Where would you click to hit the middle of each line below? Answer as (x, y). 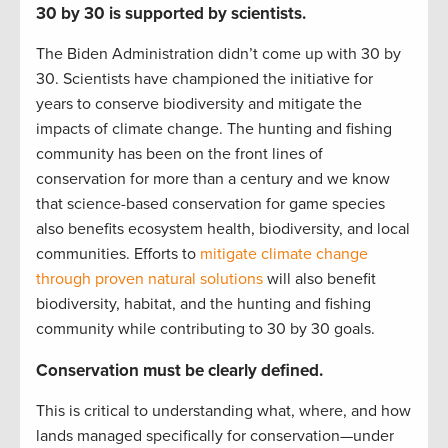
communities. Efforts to (118, 254)
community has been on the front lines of (179, 154)
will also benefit (319, 279)
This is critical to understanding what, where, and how (223, 411)
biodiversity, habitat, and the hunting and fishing (203, 304)
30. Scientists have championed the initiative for (204, 79)
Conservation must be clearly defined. (179, 371)
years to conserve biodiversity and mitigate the (199, 104)
